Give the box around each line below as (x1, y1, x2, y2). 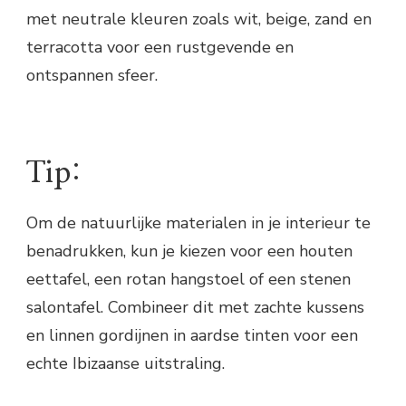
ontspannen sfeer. (26, 63, 158, 86)
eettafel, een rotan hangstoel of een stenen (26, 268, 351, 291)
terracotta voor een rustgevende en (26, 35, 294, 58)
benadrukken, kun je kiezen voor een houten (26, 240, 353, 263)
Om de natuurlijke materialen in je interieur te (26, 212, 371, 235)
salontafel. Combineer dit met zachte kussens (26, 296, 364, 319)
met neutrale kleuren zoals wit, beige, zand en (26, 7, 372, 30)
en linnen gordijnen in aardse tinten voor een (26, 324, 358, 347)
